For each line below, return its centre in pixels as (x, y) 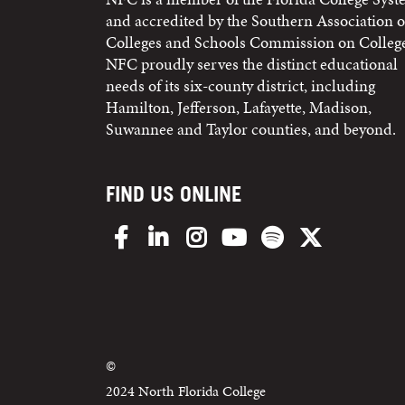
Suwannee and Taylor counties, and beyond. (251, 129)
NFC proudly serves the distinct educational (252, 64)
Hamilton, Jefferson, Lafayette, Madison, (239, 107)
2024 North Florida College (188, 391)
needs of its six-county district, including (240, 85)
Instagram (243, 233)
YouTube (277, 233)
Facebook (165, 233)
